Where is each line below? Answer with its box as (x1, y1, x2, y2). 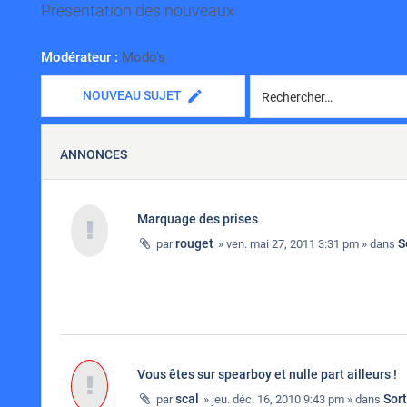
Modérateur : (41, 49, 118, 65)
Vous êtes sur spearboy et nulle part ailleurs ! (137, 367, 397, 382)
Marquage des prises (137, 212, 258, 226)
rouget (175, 236, 213, 251)
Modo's (122, 49, 165, 65)
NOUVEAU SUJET (83, 88, 182, 103)
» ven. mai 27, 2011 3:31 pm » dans (215, 237, 398, 251)
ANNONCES (60, 147, 127, 162)
